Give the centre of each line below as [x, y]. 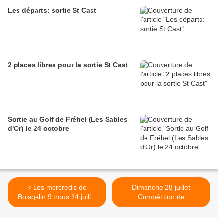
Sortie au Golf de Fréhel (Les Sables [68, 119]
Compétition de [161, 197]
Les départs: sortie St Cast [52, 10]
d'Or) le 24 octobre [38, 129]
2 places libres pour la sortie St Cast [68, 65]
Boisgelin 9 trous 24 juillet [57, 197]
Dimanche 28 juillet [161, 188]
